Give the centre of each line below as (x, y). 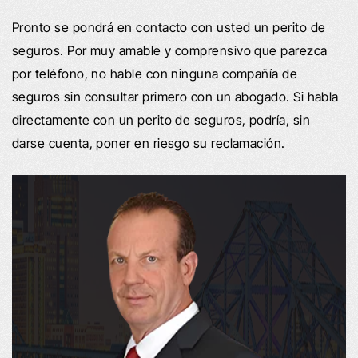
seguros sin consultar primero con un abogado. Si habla (175, 96)
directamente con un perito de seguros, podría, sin (161, 119)
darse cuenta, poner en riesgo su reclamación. (149, 143)
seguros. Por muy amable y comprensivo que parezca (170, 50)
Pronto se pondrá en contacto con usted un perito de (169, 27)
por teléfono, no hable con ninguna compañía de (155, 73)
